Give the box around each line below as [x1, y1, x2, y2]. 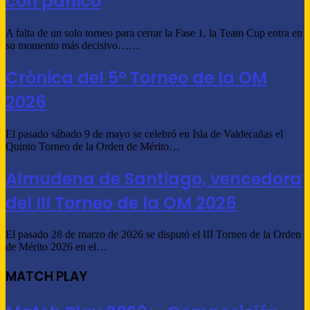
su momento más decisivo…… [6, 39, 140, 51]
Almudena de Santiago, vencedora [6, 167, 302, 190]
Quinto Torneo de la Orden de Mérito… [6, 140, 180, 152]
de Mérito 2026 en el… [6, 241, 107, 253]
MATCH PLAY [6, 267, 87, 286]
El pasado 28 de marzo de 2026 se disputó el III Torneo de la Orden [6, 228, 301, 241]
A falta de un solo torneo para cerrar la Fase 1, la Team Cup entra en [6, 26, 302, 39]
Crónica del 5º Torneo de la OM [6, 66, 267, 89]
